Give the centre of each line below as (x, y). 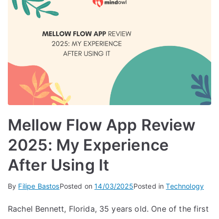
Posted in (150, 186)
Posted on (77, 186)
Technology (185, 186)
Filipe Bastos (39, 186)
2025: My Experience (88, 145)
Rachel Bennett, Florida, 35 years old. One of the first (108, 208)
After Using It (59, 165)
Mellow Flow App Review (102, 125)
